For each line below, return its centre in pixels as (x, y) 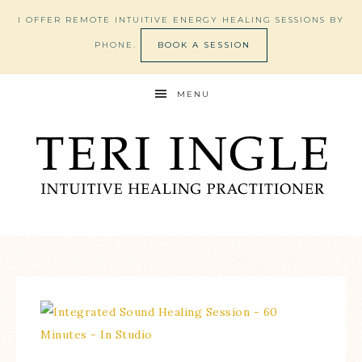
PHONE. (118, 45)
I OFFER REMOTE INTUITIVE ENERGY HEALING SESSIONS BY (181, 20)
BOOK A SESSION (204, 45)
